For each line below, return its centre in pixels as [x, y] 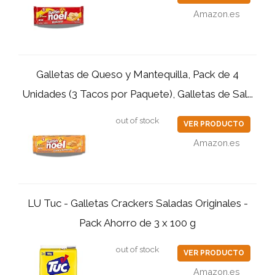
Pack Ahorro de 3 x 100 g [137, 223]
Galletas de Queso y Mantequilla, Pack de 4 [137, 74]
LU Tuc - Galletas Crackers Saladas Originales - [137, 203]
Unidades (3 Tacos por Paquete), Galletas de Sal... [137, 94]
